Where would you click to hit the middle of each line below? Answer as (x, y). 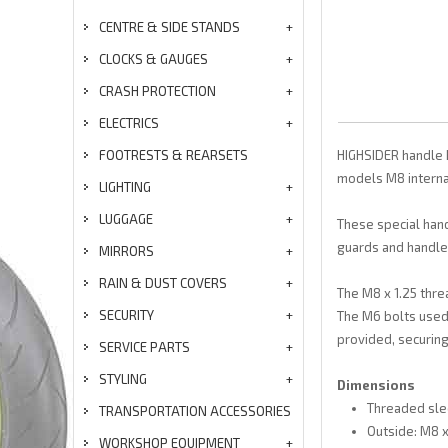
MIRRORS (126, 251)
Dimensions (375, 385)
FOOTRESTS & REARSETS (173, 155)
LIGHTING (125, 187)
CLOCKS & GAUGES (153, 59)
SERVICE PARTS (144, 347)
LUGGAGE (126, 219)
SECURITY (126, 315)
